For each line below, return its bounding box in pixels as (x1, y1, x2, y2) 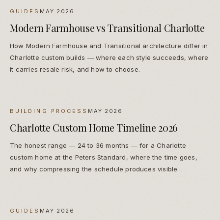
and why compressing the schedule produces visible (10, 165, 178, 173)
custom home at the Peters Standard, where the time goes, (10, 153, 197, 162)
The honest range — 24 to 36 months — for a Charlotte (10, 141, 186, 150)
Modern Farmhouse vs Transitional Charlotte (10, 21, 205, 35)
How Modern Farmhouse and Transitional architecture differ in (10, 42, 208, 50)
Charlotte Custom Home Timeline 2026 (10, 121, 178, 135)
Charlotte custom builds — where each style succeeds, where (10, 54, 209, 62)
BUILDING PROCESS (10, 108, 88, 115)
